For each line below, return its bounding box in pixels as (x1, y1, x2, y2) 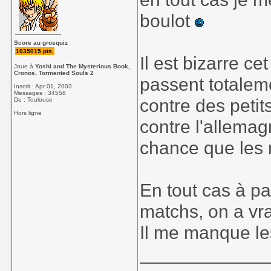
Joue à (14, 63, 36, 70)
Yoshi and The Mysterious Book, (35, 63, 131, 70)
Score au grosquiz (14, 39, 68, 46)
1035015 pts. (16, 48, 54, 54)
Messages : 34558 (14, 90, 67, 96)
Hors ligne (14, 109, 42, 116)
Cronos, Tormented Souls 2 (14, 70, 94, 76)
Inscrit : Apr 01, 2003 (14, 83, 73, 90)
